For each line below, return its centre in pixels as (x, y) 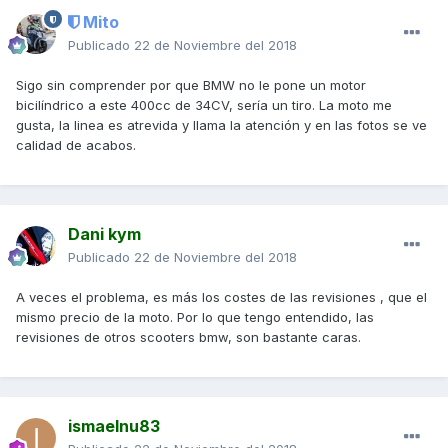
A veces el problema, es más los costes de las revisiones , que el (221, 297)
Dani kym (104, 234)
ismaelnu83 (114, 426)
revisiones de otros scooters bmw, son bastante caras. (188, 337)
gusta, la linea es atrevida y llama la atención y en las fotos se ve (221, 125)
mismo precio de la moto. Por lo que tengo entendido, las (195, 317)
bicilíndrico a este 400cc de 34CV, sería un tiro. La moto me (204, 105)
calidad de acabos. (76, 145)
